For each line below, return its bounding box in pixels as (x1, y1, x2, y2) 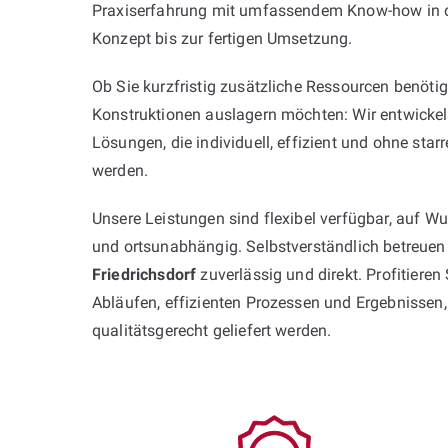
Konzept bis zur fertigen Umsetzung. (92, 28, 353, 48)
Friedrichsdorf (92, 264, 197, 284)
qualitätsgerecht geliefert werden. (92, 320, 332, 340)
